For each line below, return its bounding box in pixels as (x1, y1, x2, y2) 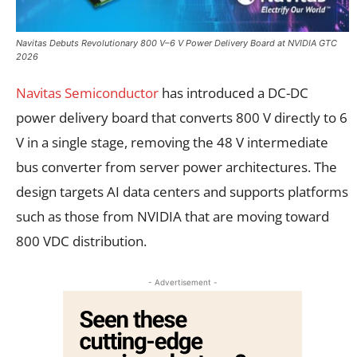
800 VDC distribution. (16, 231, 147, 250)
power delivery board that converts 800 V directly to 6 (16, 108, 347, 127)
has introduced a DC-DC (162, 83, 308, 102)
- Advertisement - (147, 277, 218, 287)
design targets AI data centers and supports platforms (16, 182, 348, 201)
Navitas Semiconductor (16, 83, 162, 102)
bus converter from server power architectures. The (16, 157, 337, 176)
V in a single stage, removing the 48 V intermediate (16, 132, 328, 151)
